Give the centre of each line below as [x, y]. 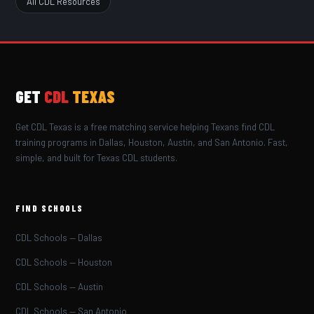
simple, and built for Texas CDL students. [97, 158]
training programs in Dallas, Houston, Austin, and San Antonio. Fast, [152, 143]
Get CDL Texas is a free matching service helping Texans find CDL [145, 127]
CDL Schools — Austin [60, 287]
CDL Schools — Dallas [59, 238]
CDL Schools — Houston [64, 262]
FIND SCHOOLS [49, 209]
